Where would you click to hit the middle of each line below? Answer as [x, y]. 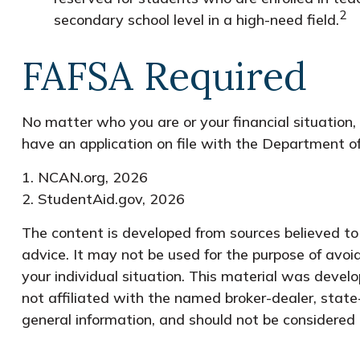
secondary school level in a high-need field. [196, 19]
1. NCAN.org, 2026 [84, 177]
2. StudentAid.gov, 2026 [103, 198]
